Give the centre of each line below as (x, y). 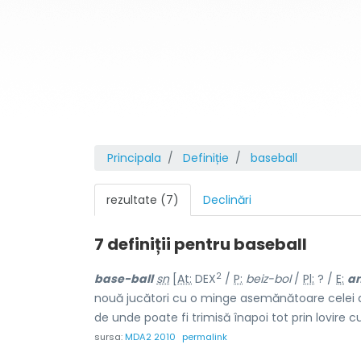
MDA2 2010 (150, 337)
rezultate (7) (143, 200)
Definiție (206, 158)
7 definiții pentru (164, 244)
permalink (205, 337)
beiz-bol (268, 279)
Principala (134, 158)
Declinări (227, 200)
